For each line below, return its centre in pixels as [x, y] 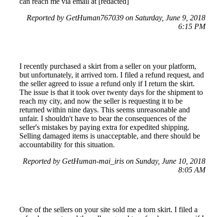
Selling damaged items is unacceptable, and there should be [110, 136]
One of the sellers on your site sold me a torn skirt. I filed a [108, 209]
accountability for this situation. [67, 144]
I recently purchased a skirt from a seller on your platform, [108, 66]
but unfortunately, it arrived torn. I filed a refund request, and [112, 75]
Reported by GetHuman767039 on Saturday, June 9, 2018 [116, 17]
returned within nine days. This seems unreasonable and [105, 109]
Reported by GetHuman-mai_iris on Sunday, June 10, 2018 [114, 161]
